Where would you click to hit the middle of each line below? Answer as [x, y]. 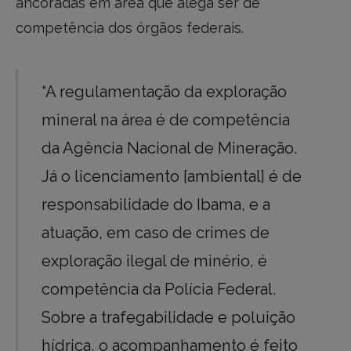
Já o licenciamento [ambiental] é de [172, 177]
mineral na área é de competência [166, 120]
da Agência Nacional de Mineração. [170, 148]
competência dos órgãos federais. [130, 28]
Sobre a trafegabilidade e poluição [169, 318]
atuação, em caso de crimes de [156, 233]
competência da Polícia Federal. [159, 289]
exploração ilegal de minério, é [155, 261]
